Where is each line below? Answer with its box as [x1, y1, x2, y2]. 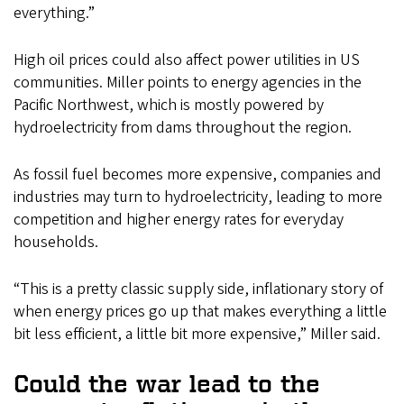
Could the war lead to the [14, 370, 320, 398]
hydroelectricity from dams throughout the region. [14, 116, 352, 140]
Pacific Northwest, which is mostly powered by [14, 94, 324, 117]
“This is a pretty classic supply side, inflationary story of [14, 278, 383, 301]
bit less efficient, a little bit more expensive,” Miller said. [14, 323, 381, 346]
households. [14, 231, 98, 254]
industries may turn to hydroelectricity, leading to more [14, 186, 382, 209]
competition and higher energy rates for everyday [14, 208, 344, 232]
